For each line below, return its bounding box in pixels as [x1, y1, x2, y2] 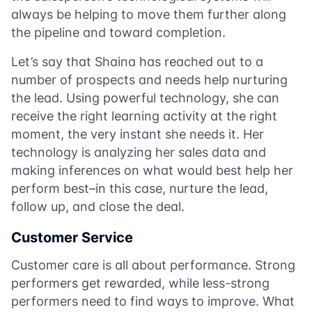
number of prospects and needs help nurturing [11, 72, 288, 87]
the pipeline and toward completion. [11, 25, 229, 40]
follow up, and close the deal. [11, 199, 188, 214]
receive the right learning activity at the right [11, 109, 277, 123]
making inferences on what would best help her [11, 163, 293, 178]
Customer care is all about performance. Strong [11, 258, 295, 272]
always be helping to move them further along [11, 7, 286, 22]
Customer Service [11, 229, 133, 246]
